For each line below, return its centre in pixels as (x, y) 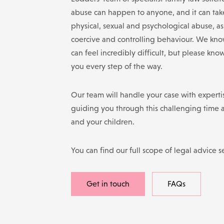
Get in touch (108, 184)
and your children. (103, 122)
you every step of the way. (117, 66)
